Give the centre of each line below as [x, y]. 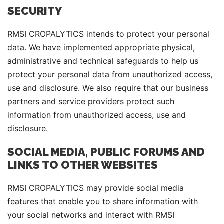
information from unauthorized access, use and [97, 115]
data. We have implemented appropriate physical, [101, 47]
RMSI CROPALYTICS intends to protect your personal [108, 34]
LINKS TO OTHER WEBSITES [83, 165]
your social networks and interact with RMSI [91, 215]
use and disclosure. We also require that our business [108, 88]
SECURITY [35, 11]
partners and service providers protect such [91, 101]
